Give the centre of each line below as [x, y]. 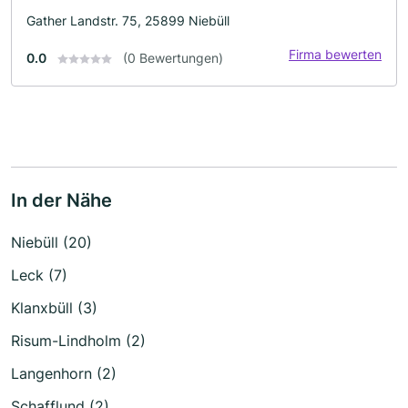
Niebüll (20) [51, 242]
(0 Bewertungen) [173, 57]
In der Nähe [61, 200]
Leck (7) [39, 275]
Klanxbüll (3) [54, 307]
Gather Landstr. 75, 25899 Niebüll [128, 20]
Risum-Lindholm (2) [78, 340]
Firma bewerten [335, 54]
